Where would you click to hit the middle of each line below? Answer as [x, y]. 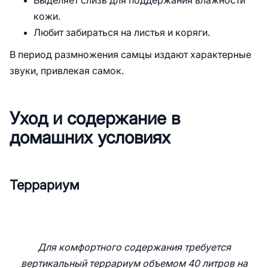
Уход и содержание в [95, 118]
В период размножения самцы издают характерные [130, 55]
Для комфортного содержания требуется [134, 247]
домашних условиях [90, 138]
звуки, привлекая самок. [67, 71]
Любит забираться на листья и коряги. [122, 33]
